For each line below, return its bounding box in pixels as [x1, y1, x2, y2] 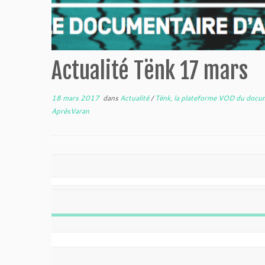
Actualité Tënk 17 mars [51, 57, 248, 85]
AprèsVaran [51, 106, 89, 116]
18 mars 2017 [51, 93, 99, 103]
